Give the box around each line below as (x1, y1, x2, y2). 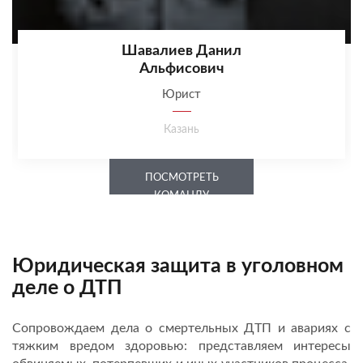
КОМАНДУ (154, 190, 209, 201)
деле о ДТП (12, 277, 122, 298)
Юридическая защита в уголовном (12, 255, 344, 276)
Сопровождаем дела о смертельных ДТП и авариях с (12, 321, 351, 335)
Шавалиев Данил (122, 43, 241, 58)
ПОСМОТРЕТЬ (144, 172, 219, 183)
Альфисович (139, 61, 224, 76)
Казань (164, 123, 199, 135)
